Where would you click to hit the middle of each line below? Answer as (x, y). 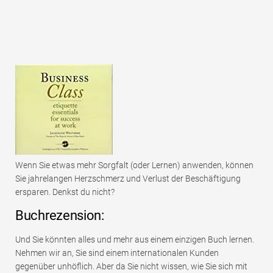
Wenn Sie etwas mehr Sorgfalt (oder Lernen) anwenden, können (134, 165)
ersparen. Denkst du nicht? (65, 192)
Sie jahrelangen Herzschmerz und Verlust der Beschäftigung (128, 179)
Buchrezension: (60, 216)
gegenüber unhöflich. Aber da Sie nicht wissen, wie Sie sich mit (131, 267)
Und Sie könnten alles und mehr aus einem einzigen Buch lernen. (135, 240)
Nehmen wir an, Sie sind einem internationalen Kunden (117, 253)
